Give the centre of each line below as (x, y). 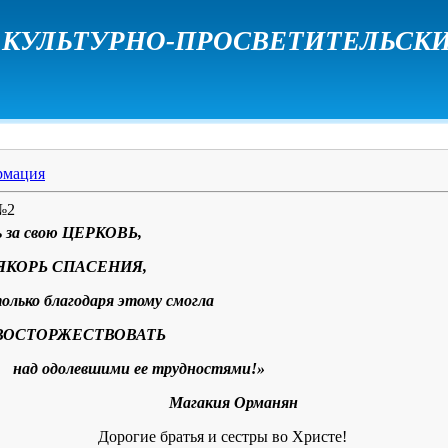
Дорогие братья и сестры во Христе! (224, 436)
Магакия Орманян (233, 402)
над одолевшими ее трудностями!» (139, 368)
